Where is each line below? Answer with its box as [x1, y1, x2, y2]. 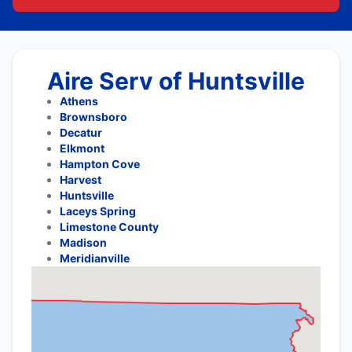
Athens [60, 94, 98, 108]
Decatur [60, 126, 102, 139]
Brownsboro [60, 110, 127, 123]
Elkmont [60, 141, 104, 155]
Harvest [60, 173, 101, 186]
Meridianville [60, 251, 130, 265]
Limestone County [60, 220, 159, 233]
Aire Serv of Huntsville [47, 67, 305, 95]
